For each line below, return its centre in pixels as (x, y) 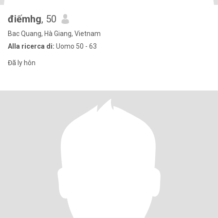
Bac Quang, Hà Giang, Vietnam (54, 34)
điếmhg (25, 19)
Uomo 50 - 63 (76, 46)
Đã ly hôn (22, 63)
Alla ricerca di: (31, 46)
